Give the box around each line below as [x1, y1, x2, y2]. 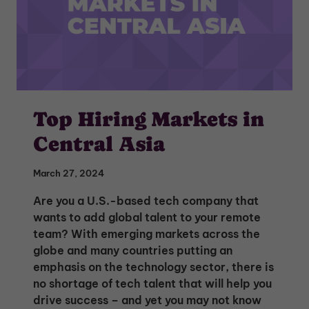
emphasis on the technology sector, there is [33, 260, 274, 275]
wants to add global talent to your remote [33, 210, 261, 225]
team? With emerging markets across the [33, 227, 260, 241]
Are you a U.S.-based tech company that [33, 194, 259, 208]
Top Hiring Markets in [33, 106, 264, 131]
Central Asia [33, 131, 165, 156]
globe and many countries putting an [33, 243, 232, 258]
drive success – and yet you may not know [33, 293, 261, 308]
